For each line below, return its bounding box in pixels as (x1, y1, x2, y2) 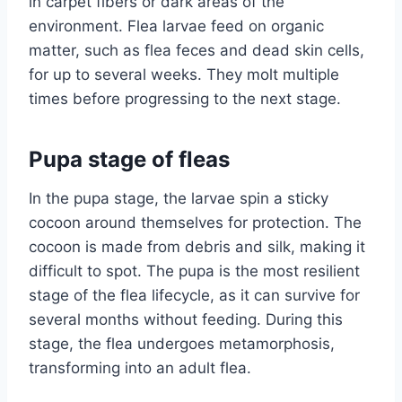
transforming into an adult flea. (29, 359, 251, 378)
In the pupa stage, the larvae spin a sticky (29, 189, 328, 208)
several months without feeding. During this (29, 310, 343, 329)
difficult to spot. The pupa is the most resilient (29, 262, 360, 281)
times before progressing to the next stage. (29, 90, 341, 109)
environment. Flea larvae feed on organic (29, 17, 324, 36)
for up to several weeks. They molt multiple (29, 66, 339, 84)
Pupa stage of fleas (29, 146, 230, 173)
